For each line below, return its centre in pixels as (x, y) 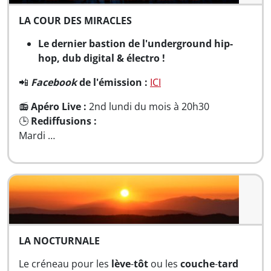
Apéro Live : (59, 106)
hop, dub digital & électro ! (102, 58)
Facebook (54, 82)
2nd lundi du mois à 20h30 (148, 106)
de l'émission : (112, 82)
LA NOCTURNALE (59, 241)
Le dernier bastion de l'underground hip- (135, 44)
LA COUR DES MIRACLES (75, 21)
